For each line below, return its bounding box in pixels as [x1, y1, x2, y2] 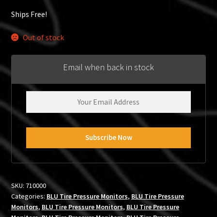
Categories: [11, 191, 46, 201]
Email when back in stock [63, 61, 154, 73]
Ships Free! [11, 9, 47, 19]
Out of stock [23, 32, 64, 42]
